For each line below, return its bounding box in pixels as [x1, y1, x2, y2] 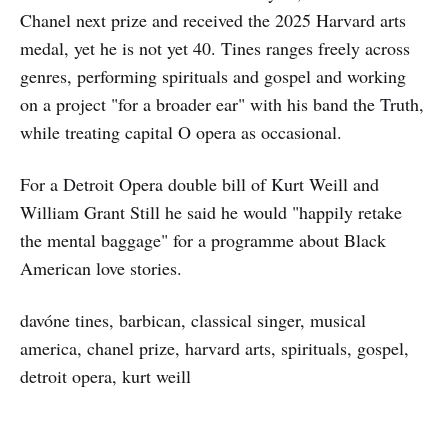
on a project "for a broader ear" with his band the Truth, [20, 92, 424, 117]
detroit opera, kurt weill [20, 364, 191, 389]
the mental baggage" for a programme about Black [20, 228, 386, 253]
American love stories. [20, 256, 182, 281]
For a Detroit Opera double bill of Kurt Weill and [20, 172, 379, 197]
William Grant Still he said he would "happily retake [20, 200, 402, 225]
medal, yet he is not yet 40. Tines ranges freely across [20, 36, 410, 61]
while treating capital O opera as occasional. [20, 120, 342, 145]
